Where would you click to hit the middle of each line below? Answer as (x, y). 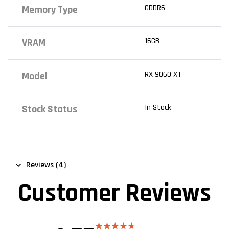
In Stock (158, 107)
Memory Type (50, 9)
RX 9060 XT (163, 74)
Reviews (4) (46, 165)
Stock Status (50, 109)
